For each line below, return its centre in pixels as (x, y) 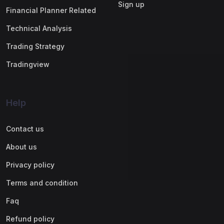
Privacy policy (30, 165)
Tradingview (28, 64)
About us (21, 147)
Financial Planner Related (51, 10)
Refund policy (30, 219)
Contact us (25, 129)
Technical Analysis (39, 28)
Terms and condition (42, 183)
